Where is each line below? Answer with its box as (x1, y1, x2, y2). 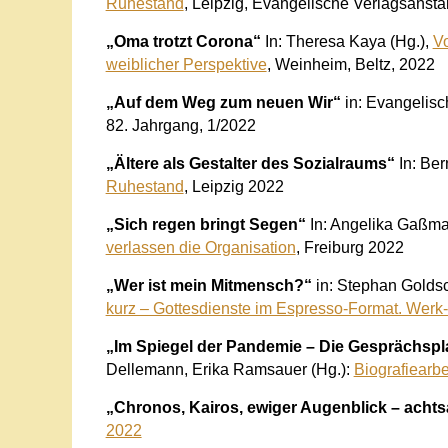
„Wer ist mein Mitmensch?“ (105, 276, 316, 294)
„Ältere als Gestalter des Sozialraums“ (105, 154, 395, 172)
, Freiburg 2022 (295, 238, 404, 256)
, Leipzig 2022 (183, 177, 284, 195)
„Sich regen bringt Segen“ (105, 215, 310, 233)
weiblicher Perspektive (105, 55, 267, 73)
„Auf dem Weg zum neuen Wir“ (105, 93, 345, 111)
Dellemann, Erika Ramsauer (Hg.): (105, 360, 354, 378)
